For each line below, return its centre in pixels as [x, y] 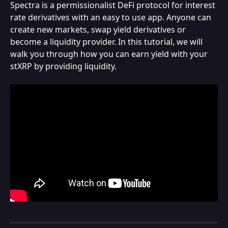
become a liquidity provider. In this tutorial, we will [107, 42]
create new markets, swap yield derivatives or [99, 30]
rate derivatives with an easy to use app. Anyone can [112, 17]
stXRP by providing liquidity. [63, 66]
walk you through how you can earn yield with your [110, 54]
